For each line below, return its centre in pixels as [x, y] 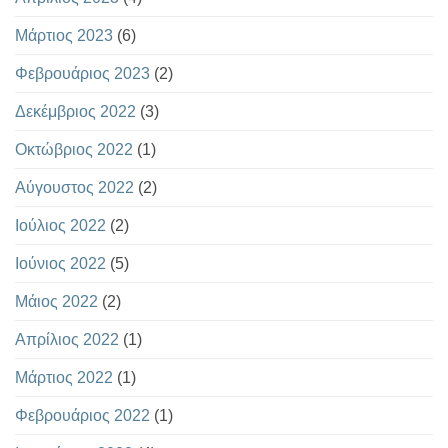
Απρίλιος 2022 [67, 340]
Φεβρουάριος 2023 [82, 74]
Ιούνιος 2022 [60, 264]
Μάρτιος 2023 [64, 36]
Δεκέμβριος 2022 [75, 112]
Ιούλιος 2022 [60, 226]
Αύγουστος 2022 [74, 188]
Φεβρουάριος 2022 [82, 416]
